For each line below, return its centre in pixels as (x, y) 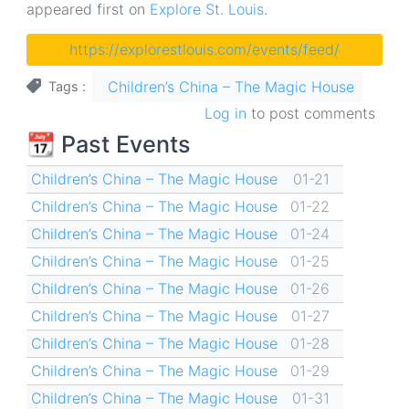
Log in (225, 113)
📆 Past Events (109, 144)
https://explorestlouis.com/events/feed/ (204, 49)
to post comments (311, 113)
